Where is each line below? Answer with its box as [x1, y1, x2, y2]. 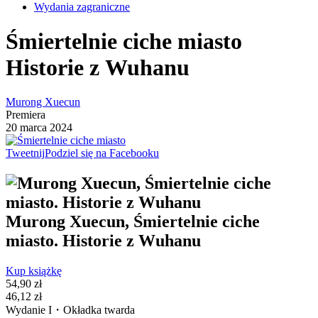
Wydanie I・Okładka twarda [6, 304, 135, 317]
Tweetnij [6, 147, 45, 160]
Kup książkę [6, 265, 62, 278]
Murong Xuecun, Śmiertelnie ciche [6, 212, 260, 231]
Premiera [6, 109, 45, 121]
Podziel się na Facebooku [45, 147, 159, 160]
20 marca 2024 [6, 121, 72, 134]
